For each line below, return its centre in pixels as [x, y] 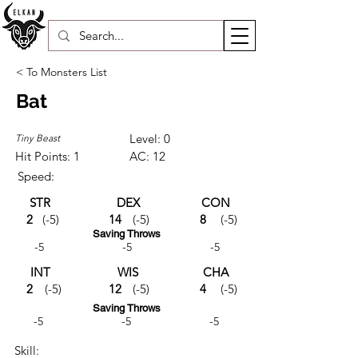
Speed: [36, 176]
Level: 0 [150, 139]
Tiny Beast [38, 138]
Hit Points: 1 [48, 156]
